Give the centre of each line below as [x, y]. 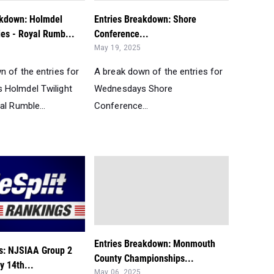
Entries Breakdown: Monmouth [155, 243]
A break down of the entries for [159, 72]
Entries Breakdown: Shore [145, 20]
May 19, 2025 [118, 48]
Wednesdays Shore [134, 89]
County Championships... [144, 258]
